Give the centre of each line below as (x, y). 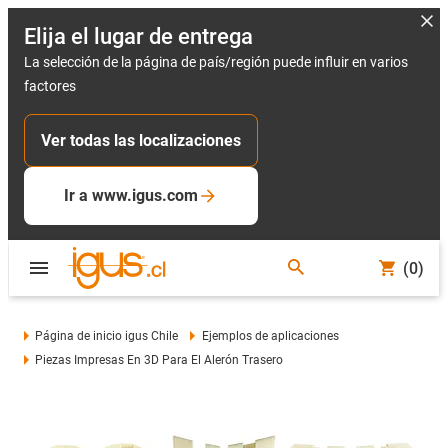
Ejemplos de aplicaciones (270, 336)
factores (50, 86)
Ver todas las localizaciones (141, 140)
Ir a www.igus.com (131, 195)
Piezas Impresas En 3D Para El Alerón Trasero (159, 360)
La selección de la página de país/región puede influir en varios (216, 62)
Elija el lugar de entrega (138, 36)
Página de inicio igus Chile (107, 336)
